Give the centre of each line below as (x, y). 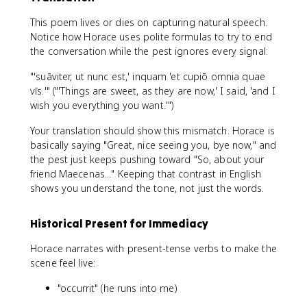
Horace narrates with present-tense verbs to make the (153, 248)
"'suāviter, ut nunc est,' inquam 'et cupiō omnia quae (148, 76)
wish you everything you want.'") (102, 105)
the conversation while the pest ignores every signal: (149, 51)
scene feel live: (63, 262)
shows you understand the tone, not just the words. (147, 188)
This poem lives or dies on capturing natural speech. (149, 22)
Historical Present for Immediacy (119, 223)
